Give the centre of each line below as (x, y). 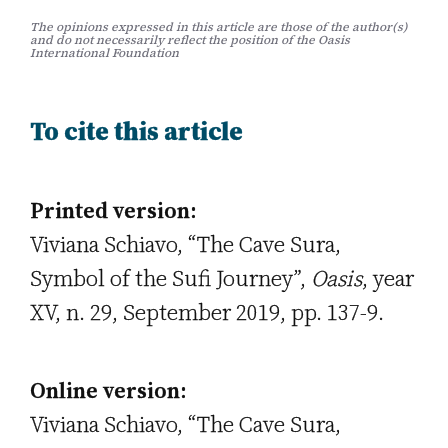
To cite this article (136, 131)
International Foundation (104, 53)
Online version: (108, 390)
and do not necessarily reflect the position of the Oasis (190, 40)
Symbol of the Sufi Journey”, (170, 278)
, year (388, 278)
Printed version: (113, 210)
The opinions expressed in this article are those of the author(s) (219, 27)
